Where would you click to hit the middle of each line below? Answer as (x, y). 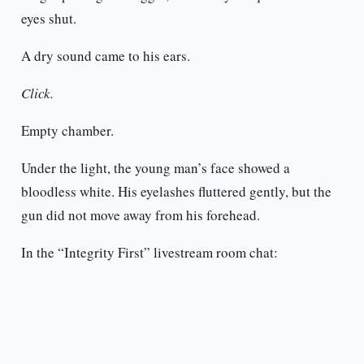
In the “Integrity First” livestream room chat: (149, 253)
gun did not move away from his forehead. (140, 215)
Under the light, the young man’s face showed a (155, 168)
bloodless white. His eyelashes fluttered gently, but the (176, 192)
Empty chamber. (67, 131)
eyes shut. (48, 19)
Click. (37, 93)
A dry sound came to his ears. (105, 56)
